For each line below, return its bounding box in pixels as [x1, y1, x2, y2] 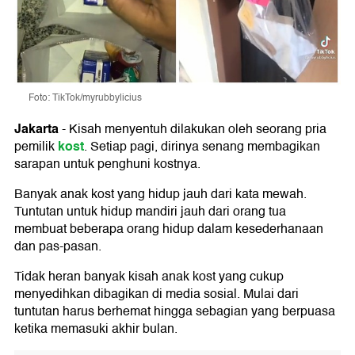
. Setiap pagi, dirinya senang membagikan [84, 136, 320, 158]
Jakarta [14, 118, 59, 140]
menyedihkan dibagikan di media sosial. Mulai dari [14, 284, 299, 305]
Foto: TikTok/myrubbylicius [29, 90, 142, 106]
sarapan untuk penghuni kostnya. [14, 154, 200, 175]
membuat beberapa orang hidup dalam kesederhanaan [14, 219, 323, 240]
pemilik [14, 136, 58, 158]
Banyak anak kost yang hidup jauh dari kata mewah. [14, 184, 307, 205]
